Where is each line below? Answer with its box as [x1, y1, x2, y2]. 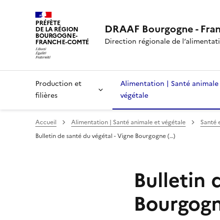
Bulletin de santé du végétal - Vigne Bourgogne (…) [35, 131, 175, 140]
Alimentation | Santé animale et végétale [71, 117, 186, 127]
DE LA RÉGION [35, 25, 79, 34]
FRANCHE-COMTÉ [35, 37, 89, 47]
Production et [35, 78, 82, 89]
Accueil [35, 117, 56, 127]
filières [35, 90, 57, 101]
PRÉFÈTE [35, 18, 61, 27]
